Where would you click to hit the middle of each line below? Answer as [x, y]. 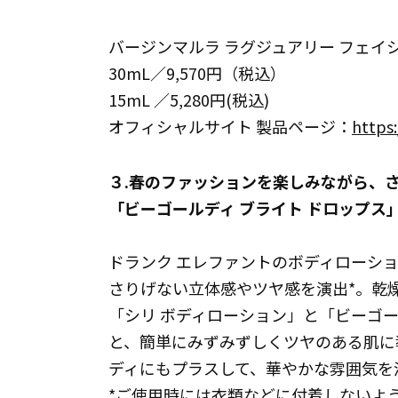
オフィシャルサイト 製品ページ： [230, 126]
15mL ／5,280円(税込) [189, 99]
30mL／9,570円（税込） [197, 73]
